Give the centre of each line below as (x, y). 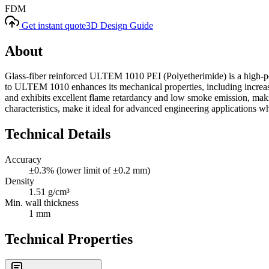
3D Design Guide (119, 25)
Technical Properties (69, 239)
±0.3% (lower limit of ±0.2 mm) (89, 171)
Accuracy (23, 160)
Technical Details (58, 134)
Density (20, 181)
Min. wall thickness (42, 203)
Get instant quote (54, 25)
